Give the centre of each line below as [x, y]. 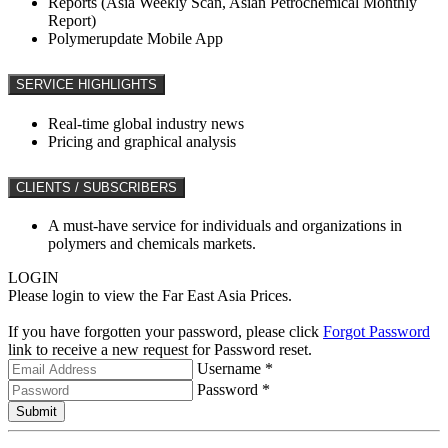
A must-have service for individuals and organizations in [225, 226]
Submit [36, 412]
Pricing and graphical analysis [142, 141]
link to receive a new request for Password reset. [160, 350]
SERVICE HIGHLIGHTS [86, 84]
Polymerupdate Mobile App [135, 38]
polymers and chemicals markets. [152, 244]
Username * [235, 369]
